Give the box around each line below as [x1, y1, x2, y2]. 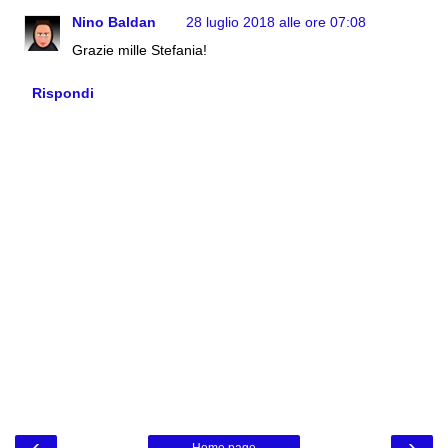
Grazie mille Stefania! [72, 42, 208, 59]
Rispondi [31, 85, 94, 102]
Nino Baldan [72, 14, 157, 31]
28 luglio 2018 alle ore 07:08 [186, 14, 367, 31]
